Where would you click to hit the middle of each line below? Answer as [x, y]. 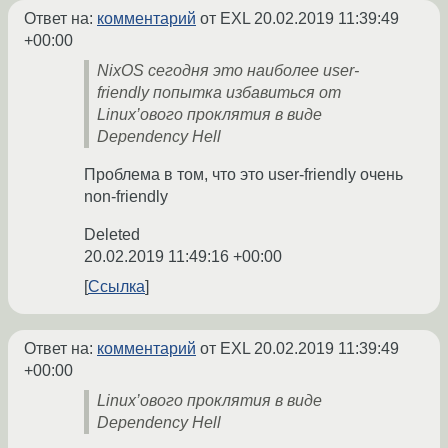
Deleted [112, 235]
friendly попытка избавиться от [219, 93]
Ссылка [116, 287]
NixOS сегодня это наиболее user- [228, 71]
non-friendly [126, 197]
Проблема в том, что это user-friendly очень [243, 175]
